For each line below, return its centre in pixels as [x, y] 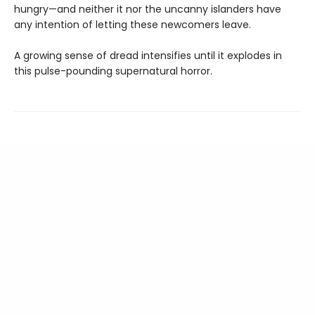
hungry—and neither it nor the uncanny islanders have [148, 9]
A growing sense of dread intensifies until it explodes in [148, 56]
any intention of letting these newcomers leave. [133, 25]
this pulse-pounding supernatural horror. [113, 71]
